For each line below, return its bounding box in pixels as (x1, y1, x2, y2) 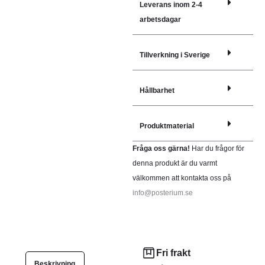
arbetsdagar (140, 15, 181, 24)
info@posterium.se (132, 189, 193, 197)
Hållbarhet (140, 86, 174, 95)
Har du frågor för (192, 144, 244, 153)
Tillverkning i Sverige (140, 51, 210, 59)
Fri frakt (156, 248, 190, 258)
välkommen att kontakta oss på (132, 174, 231, 182)
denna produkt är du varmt (132, 159, 217, 167)
